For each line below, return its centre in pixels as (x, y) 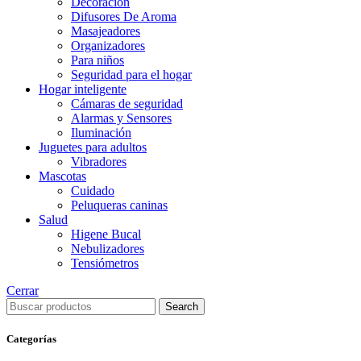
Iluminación (101, 133)
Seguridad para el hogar (131, 75)
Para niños (98, 60)
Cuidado (93, 191)
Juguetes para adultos (93, 147)
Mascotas (62, 176)
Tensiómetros (105, 263)
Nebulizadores (108, 249)
